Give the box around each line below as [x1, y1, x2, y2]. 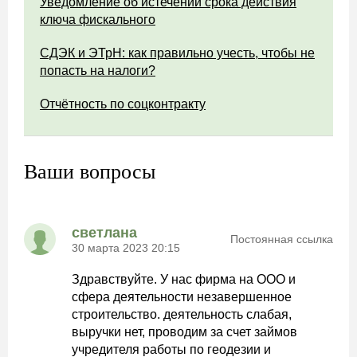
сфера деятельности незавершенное [72, 290, 292, 304]
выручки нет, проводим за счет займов [72, 325, 297, 339]
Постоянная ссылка [230, 233, 333, 245]
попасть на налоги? [40, 64, 155, 77]
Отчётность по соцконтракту [40, 97, 206, 111]
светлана [72, 224, 137, 241]
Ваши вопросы [24, 160, 155, 183]
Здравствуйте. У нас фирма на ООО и [72, 273, 296, 286]
